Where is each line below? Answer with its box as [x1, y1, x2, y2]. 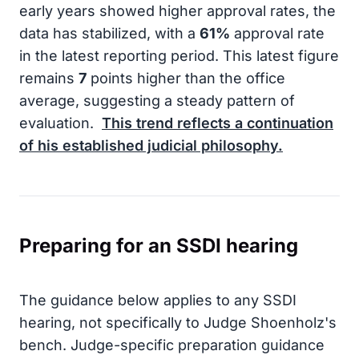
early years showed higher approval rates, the [19, 2, 336, 19]
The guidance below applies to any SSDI [19, 292, 296, 309]
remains [19, 70, 79, 87]
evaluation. [19, 115, 98, 131]
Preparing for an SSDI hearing [19, 234, 298, 257]
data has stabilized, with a [19, 25, 200, 42]
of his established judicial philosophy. [19, 137, 283, 154]
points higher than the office [87, 70, 285, 87]
